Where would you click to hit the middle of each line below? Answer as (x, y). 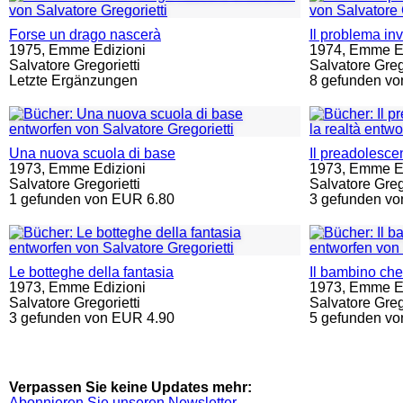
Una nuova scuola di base (92, 153)
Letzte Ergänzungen (73, 81)
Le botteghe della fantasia (91, 272)
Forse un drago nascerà (85, 35)
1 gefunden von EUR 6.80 (92, 199)
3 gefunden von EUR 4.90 (92, 318)
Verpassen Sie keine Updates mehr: (130, 387)
